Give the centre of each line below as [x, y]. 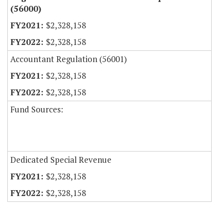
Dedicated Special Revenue [61, 160]
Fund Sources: [37, 109]
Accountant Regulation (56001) [69, 59]
